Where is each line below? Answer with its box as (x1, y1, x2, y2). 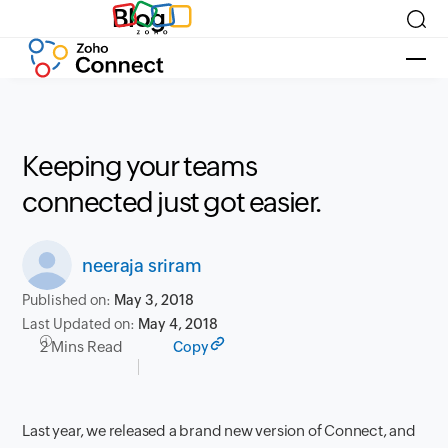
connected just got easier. (22, 186, 323, 218)
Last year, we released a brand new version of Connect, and (22, 422, 416, 439)
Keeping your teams (22, 150, 257, 182)
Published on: (22, 292, 115, 308)
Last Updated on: (22, 316, 139, 332)
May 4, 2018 (138, 316, 219, 332)
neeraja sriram (82, 254, 202, 276)
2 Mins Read (40, 338, 124, 355)
